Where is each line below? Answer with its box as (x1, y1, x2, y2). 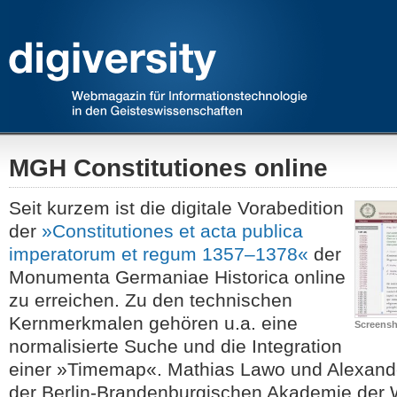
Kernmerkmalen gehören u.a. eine (9, 313, 298, 333)
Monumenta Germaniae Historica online (9, 267, 346, 287)
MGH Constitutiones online (9, 154, 328, 182)
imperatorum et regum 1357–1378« (9, 244, 308, 264)
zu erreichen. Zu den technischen (9, 290, 292, 310)
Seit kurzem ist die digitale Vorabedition (9, 198, 344, 218)
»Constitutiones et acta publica (42, 221, 303, 241)
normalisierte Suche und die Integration (9, 336, 342, 356)
